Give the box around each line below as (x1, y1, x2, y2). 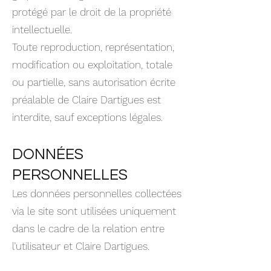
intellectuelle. (12, 24, 72, 36)
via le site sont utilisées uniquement (12, 205, 176, 217)
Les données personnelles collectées (12, 188, 181, 200)
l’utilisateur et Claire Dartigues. (12, 240, 149, 252)
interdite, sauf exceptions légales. (12, 111, 163, 123)
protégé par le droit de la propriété (12, 6, 171, 18)
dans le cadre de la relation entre (12, 223, 165, 235)
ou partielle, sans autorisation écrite (12, 76, 175, 88)
